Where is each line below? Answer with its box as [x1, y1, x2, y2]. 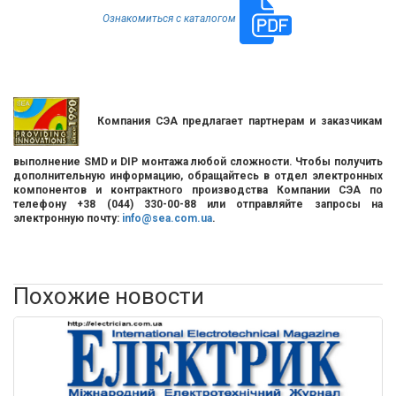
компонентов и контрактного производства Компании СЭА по [13, 184, 383, 197]
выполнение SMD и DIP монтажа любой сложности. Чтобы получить [13, 156, 383, 169]
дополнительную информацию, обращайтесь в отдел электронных [13, 170, 383, 183]
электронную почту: [13, 212, 122, 225]
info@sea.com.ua [122, 212, 212, 225]
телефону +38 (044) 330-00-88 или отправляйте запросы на [13, 198, 383, 211]
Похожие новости [13, 283, 204, 310]
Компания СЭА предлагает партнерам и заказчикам [97, 114, 383, 127]
